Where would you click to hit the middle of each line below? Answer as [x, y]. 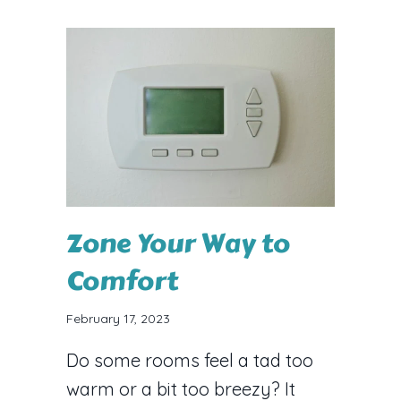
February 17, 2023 [118, 318]
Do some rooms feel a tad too [190, 360]
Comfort [122, 281]
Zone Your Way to [178, 243]
